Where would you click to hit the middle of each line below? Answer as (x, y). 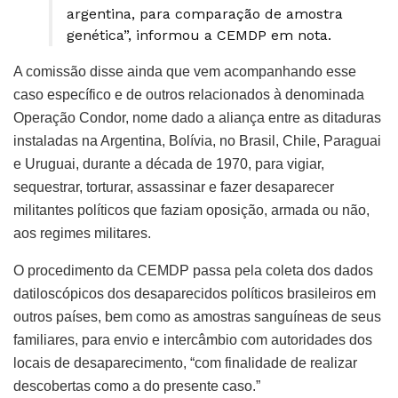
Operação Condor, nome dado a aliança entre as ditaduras (197, 117)
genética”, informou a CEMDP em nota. (199, 35)
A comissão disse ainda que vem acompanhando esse (185, 71)
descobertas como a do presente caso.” (137, 386)
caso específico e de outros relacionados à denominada (189, 94)
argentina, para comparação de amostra (205, 13)
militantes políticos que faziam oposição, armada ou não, (191, 210)
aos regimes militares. (82, 233)
